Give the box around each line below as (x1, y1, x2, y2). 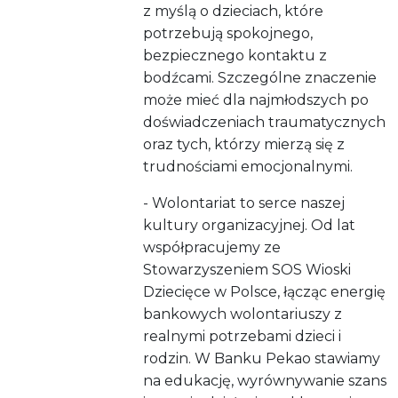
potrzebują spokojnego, (143, 25, 314, 43)
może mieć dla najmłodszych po (143, 92, 370, 109)
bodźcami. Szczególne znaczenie (143, 69, 378, 87)
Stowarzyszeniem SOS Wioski (143, 261, 352, 279)
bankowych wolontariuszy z (143, 306, 343, 323)
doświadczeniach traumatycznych (143, 114, 386, 131)
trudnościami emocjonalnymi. (143, 158, 354, 176)
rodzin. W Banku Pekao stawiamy (143, 350, 381, 368)
